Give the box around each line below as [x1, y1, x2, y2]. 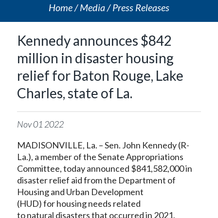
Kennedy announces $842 [17, 32, 172, 49]
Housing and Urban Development [17, 186, 144, 197]
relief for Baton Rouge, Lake [17, 67, 183, 84]
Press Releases [112, 1, 169, 13]
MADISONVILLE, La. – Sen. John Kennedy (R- [17, 140, 189, 150]
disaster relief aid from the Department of [17, 175, 176, 185]
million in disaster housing [17, 50, 174, 66]
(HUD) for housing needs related [17, 198, 141, 209]
